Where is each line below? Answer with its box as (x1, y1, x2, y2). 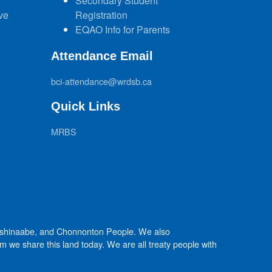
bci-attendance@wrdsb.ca (50, 74, 152, 87)
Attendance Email (50, 49, 153, 63)
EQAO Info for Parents (75, 22, 170, 36)
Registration (75, 7, 127, 22)
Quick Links (50, 99, 120, 113)
